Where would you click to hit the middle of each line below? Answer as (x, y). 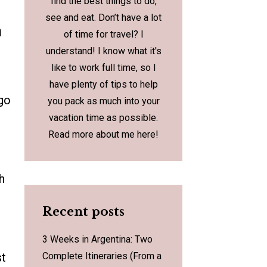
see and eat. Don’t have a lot (103, 18)
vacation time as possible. (103, 118)
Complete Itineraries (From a (102, 256)
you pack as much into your (103, 101)
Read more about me (93, 135)
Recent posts (83, 212)
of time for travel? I (103, 35)
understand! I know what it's (103, 51)
